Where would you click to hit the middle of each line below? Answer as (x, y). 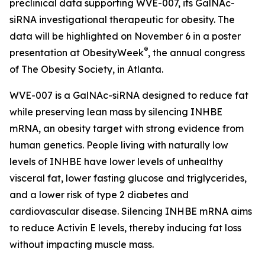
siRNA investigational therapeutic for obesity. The (122, 20)
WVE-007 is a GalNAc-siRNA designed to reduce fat (129, 95)
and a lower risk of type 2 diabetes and (99, 195)
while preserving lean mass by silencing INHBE (116, 112)
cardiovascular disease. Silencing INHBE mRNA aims (131, 211)
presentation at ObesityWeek (77, 53)
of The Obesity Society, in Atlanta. (86, 69)
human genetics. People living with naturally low (119, 145)
